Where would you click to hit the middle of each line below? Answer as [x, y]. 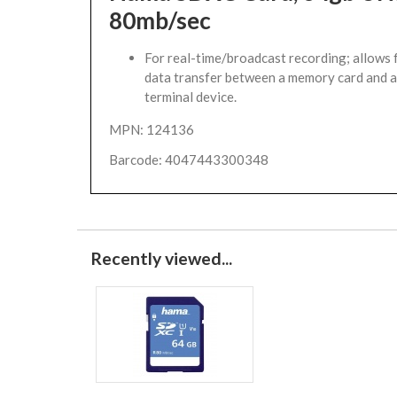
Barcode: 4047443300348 [189, 160]
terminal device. [191, 97]
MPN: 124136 [152, 129]
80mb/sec [160, 20]
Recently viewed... [161, 258]
